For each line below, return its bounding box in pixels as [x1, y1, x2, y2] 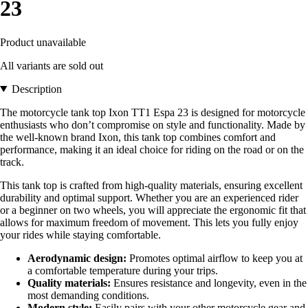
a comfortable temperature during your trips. [27, 264, 218, 276]
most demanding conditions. [27, 289, 149, 301]
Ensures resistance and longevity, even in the [111, 276, 307, 289]
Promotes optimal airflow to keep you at [126, 252, 302, 264]
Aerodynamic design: [27, 252, 126, 264]
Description [11, 82, 62, 95]
